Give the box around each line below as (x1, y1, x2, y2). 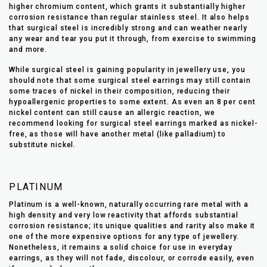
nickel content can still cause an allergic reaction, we (9, 108, 215, 117)
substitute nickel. (9, 141, 76, 150)
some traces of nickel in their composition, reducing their (9, 87, 231, 96)
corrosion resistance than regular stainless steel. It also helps (9, 13, 250, 22)
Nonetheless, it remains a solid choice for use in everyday (9, 243, 233, 252)
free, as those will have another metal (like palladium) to (9, 130, 226, 139)
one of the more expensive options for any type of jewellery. (9, 232, 239, 241)
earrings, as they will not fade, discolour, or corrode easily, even (9, 254, 255, 263)
